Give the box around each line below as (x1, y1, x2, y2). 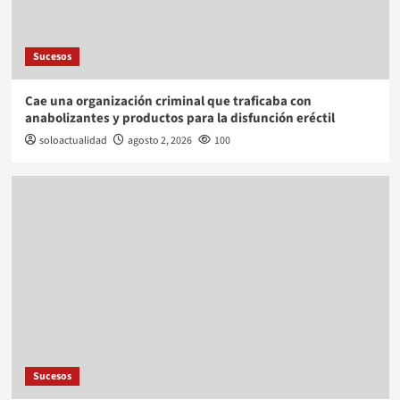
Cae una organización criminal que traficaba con (24, 91, 312, 111)
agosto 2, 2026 (127, 132, 192, 148)
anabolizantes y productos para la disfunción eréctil (24, 108, 335, 128)
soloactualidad (38, 132, 107, 148)
